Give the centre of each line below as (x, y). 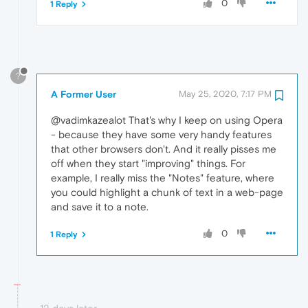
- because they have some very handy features (161, 135)
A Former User (84, 95)
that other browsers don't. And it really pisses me (164, 149)
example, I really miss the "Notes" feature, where (163, 178)
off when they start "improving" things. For (148, 164)
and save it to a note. (100, 207)
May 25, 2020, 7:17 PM (225, 94)
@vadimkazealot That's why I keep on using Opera (167, 120)
